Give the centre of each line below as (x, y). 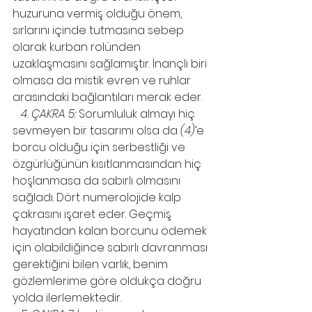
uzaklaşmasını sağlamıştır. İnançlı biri (111, 64)
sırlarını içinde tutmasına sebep (100, 30)
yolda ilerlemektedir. (67, 298)
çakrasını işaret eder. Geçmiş (93, 214)
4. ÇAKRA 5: (48, 114)
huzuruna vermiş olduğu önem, (99, 14)
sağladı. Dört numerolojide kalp (98, 197)
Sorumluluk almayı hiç (137, 114)
